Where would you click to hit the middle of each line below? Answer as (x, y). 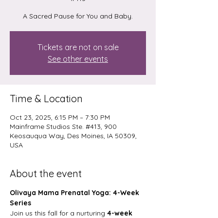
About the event (46, 173)
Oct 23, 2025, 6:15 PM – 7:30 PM (60, 117)
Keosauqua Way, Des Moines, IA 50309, (73, 136)
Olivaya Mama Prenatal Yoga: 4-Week (75, 193)
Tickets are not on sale (78, 47)
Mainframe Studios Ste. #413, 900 (63, 127)
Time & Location (46, 99)
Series (20, 203)
